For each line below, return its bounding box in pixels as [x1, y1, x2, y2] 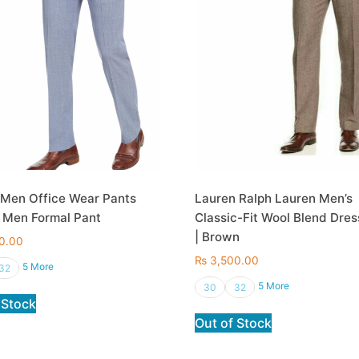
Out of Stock [195, 315, 272, 332]
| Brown [195, 228, 240, 244]
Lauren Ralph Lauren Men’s [195, 190, 353, 206]
